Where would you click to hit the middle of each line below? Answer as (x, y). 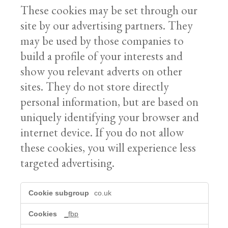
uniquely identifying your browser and (110, 117)
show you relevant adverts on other (102, 72)
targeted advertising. (68, 163)
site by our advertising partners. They (107, 26)
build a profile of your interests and (102, 56)
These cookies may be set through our (109, 10)
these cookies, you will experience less (108, 148)
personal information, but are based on (110, 102)
